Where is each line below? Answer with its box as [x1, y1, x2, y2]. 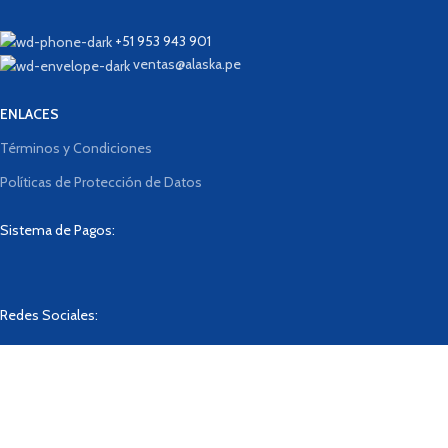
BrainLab [80, 387, 136, 406]
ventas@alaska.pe [133, 55, 241, 74]
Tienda [202, 418, 246, 437]
